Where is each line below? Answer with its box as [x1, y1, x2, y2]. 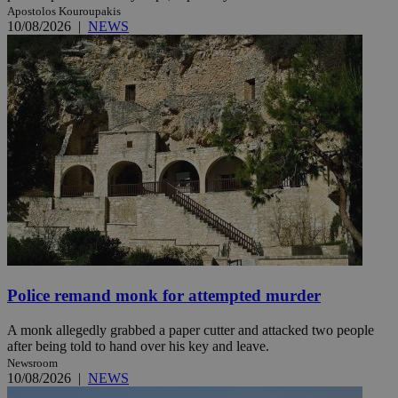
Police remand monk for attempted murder [7, 286, 321, 306]
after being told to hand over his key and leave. [7, 338, 269, 354]
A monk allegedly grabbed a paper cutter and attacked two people [7, 322, 374, 338]
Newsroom [7, 355, 58, 370]
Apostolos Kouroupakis [7, 4, 121, 19]
